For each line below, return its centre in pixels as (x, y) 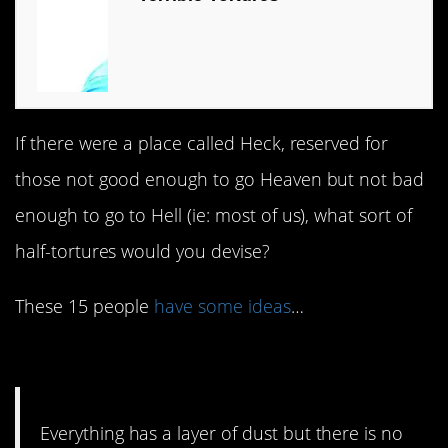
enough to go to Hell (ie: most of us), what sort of (213, 215)
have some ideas (222, 305)
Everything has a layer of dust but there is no (222, 432)
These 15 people (85, 305)
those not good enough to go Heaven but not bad (220, 179)
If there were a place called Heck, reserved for (202, 143)
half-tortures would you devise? (142, 251)
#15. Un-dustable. (139, 360)
